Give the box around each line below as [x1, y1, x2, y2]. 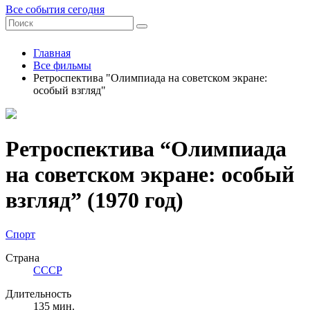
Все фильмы [33, 60, 91, 71]
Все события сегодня [6, 3, 104, 15]
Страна [6, 251, 39, 264]
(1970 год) [82, 188, 183, 213]
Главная [33, 47, 71, 59]
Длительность [6, 287, 71, 300]
